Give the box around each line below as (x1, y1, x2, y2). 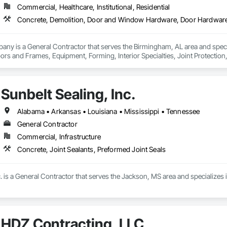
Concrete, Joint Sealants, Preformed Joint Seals (17, 145, 166, 154)
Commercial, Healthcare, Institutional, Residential (17, 3, 170, 12)
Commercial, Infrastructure (17, 132, 101, 141)
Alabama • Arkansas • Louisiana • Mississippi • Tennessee (17, 107, 200, 116)
